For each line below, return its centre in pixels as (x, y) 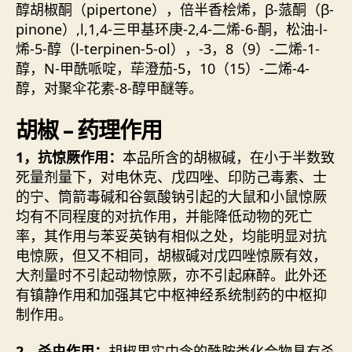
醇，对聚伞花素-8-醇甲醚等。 (109, 88)
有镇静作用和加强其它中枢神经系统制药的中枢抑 (171, 294)
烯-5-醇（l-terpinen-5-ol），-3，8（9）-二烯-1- (168, 49)
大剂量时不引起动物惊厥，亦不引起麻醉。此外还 (171, 275)
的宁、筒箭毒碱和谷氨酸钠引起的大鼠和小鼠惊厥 (171, 196)
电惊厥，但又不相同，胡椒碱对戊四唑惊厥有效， (171, 255)
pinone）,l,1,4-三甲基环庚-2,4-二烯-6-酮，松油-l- (172, 29)
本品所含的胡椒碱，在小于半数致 (229, 157)
